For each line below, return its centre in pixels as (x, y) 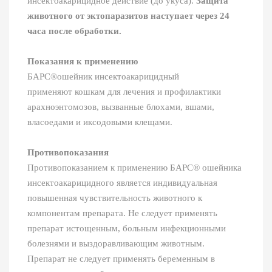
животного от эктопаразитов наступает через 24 (128, 16)
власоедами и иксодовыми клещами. (100, 122)
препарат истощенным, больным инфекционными (127, 229)
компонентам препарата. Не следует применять (122, 213)
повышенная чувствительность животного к (115, 198)
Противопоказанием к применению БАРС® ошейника (134, 168)
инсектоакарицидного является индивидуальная (122, 183)
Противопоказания (68, 153)
